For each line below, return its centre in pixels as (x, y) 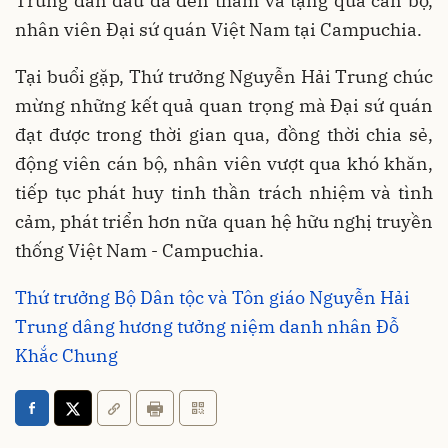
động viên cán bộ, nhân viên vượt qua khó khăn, (224, 163)
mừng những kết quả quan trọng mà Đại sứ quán (224, 105)
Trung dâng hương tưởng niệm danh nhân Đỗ (207, 326)
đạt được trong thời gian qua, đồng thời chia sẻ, (224, 134)
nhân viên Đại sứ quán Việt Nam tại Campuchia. (218, 29)
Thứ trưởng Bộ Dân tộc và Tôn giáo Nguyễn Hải (212, 297)
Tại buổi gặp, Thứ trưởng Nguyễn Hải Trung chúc (224, 76)
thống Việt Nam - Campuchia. (139, 250)
